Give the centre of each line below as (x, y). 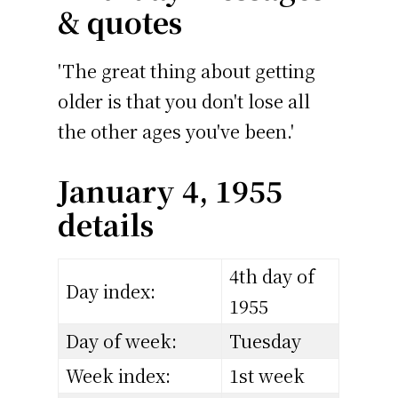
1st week (267, 376)
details (106, 224)
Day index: (111, 291)
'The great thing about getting (187, 71)
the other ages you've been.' (176, 131)
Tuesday (266, 341)
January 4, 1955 (171, 191)
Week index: (119, 376)
